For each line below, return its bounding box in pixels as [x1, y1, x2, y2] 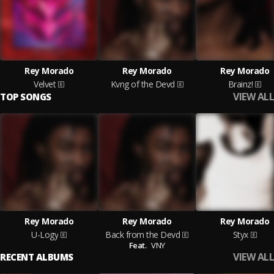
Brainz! [228, 78, 253, 90]
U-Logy [31, 229, 58, 240]
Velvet [34, 78, 56, 90]
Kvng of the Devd [110, 78, 175, 90]
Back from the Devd [105, 229, 180, 240]
